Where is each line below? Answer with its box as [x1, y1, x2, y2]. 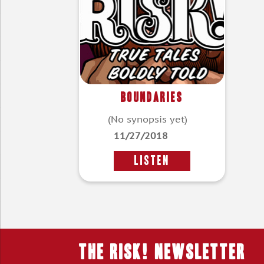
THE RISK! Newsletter [79, 242, 246, 262]
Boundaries [121, 91, 184, 104]
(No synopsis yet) [107, 113, 187, 126]
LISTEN [134, 154, 170, 167]
